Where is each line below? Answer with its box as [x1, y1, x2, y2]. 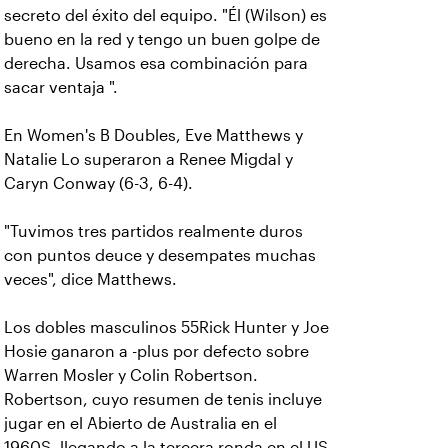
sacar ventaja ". [4, 79, 118, 96]
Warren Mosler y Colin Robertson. [4, 367, 258, 384]
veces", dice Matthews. [4, 271, 181, 288]
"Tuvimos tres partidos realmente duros [4, 223, 303, 240]
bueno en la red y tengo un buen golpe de [4, 31, 320, 48]
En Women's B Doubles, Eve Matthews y [4, 127, 303, 144]
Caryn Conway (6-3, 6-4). [4, 175, 193, 192]
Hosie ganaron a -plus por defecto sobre [4, 343, 309, 360]
